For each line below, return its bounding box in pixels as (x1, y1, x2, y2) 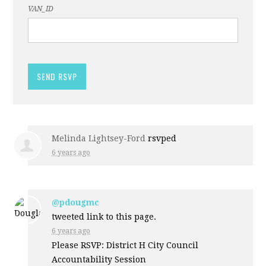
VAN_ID (28, 5, 54, 14)
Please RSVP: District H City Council (52, 240, 199, 251)
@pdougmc (52, 198, 100, 208)
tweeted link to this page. (52, 212, 157, 222)
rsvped (145, 134, 177, 144)
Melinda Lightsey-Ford (52, 134, 146, 144)
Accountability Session (52, 255, 147, 265)
